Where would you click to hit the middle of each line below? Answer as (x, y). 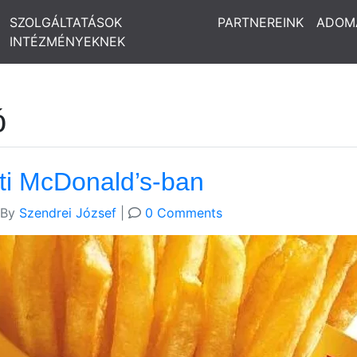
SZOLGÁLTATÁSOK (65, 22)
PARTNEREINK (261, 22)
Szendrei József (68, 213)
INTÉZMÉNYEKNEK (67, 41)
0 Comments (184, 213)
